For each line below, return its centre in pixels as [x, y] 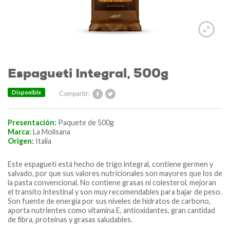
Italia [43, 141]
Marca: [20, 131]
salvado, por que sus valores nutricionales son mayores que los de [115, 173]
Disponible [27, 92]
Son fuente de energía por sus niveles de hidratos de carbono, [109, 201]
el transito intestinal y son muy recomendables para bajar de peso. [115, 191]
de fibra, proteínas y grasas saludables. [70, 219]
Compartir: [75, 93]
